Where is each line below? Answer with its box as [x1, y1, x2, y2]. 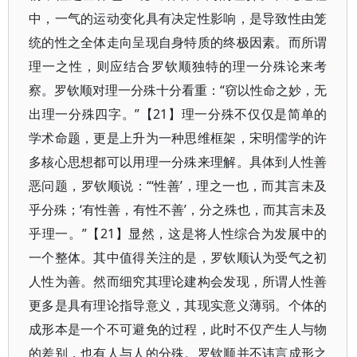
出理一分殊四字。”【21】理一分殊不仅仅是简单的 [29, 105, 328, 123]
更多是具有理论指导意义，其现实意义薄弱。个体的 [29, 296, 328, 314]
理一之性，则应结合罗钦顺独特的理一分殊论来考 [29, 57, 328, 75]
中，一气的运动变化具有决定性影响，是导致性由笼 [29, 10, 328, 27]
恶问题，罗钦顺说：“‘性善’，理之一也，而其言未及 [29, 177, 328, 194]
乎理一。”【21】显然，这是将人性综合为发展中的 [29, 225, 328, 242]
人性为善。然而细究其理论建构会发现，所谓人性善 [29, 273, 328, 290]
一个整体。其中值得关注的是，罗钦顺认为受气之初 [29, 249, 328, 266]
